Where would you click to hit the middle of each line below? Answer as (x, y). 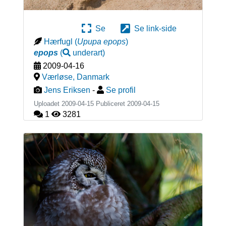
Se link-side (153, 29)
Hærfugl (58, 42)
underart (87, 53)
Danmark (93, 77)
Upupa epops (101, 42)
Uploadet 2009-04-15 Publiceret (80, 104)
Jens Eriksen (67, 90)
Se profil (121, 90)
